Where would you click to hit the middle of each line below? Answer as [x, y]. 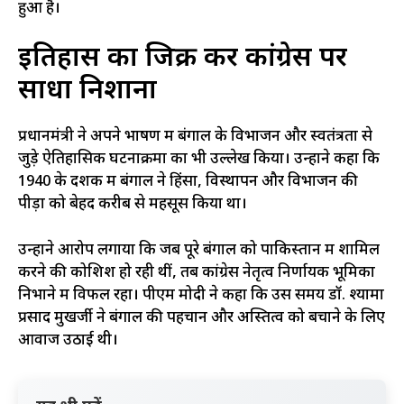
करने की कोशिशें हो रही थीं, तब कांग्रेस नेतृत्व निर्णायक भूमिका [197, 273]
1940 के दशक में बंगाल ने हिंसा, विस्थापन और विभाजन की [188, 183]
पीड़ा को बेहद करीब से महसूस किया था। [133, 205]
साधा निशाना [87, 92]
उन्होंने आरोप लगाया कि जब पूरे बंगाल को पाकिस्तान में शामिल [199, 250]
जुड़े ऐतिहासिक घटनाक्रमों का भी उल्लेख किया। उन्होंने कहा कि [199, 160]
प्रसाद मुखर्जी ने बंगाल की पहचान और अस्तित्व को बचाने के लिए [202, 318]
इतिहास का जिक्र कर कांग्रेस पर [183, 60]
